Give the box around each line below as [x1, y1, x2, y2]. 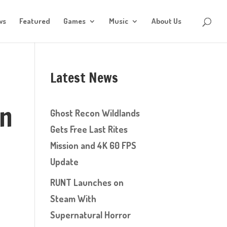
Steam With [50, 193, 96, 204]
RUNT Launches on [50, 177, 124, 188]
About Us [152, 16, 181, 26]
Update [50, 156, 79, 167]
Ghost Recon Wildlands [50, 107, 140, 119]
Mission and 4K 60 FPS [50, 140, 136, 151]
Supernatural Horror [50, 209, 131, 220]
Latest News [50, 68, 118, 87]
